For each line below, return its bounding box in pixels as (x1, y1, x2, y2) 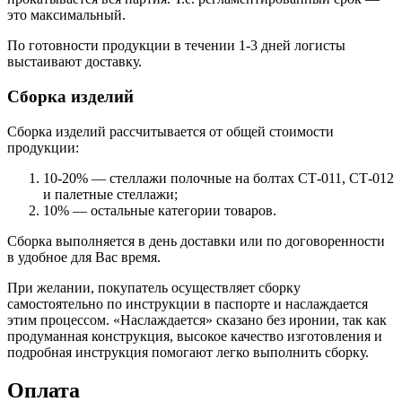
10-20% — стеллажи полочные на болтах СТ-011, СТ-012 (43, 170, 394, 186)
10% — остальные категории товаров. (43, 202, 276, 218)
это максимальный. (7, 7, 126, 23)
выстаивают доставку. (7, 54, 142, 70)
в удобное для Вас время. (7, 249, 161, 265)
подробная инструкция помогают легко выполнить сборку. (7, 344, 369, 360)
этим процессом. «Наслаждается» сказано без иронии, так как (7, 311, 387, 328)
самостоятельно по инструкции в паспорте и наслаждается (7, 295, 368, 311)
